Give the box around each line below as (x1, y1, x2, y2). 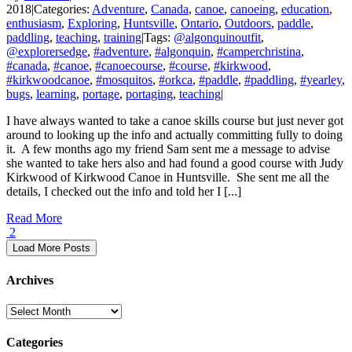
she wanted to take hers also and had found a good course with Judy (6, 156, 343, 170)
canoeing (230, 2, 275, 16)
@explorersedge (6, 45, 87, 59)
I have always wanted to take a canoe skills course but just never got (6, 114, 343, 128)
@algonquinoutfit (174, 31, 261, 45)
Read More (6, 211, 62, 225)
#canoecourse (95, 59, 163, 73)
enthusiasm (6, 16, 61, 31)
